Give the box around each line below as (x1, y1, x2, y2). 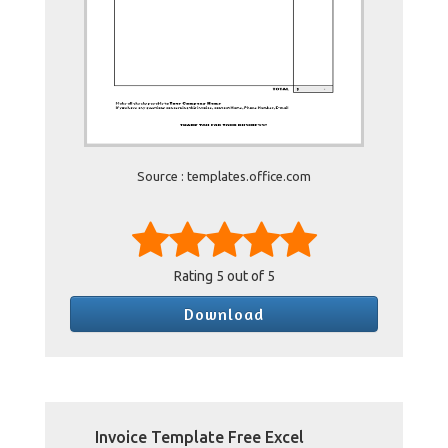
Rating (173, 268, 216, 284)
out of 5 (223, 268, 275, 284)
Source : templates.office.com (137, 169, 311, 183)
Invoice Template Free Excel (95, 428, 304, 446)
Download (184, 304, 264, 324)
